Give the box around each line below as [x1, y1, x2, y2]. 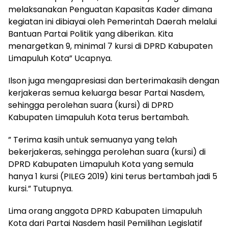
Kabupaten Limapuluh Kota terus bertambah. [8, 111, 189, 123]
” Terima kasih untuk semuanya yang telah [8, 134, 177, 146]
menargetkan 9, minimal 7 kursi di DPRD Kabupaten [8, 40, 213, 52]
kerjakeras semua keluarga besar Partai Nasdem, [8, 87, 205, 99]
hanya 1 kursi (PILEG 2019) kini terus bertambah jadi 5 [8, 170, 217, 182]
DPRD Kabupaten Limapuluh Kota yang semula [8, 158, 193, 170]
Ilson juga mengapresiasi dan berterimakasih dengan [8, 75, 219, 87]
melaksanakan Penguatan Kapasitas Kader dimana [8, 4, 212, 15]
